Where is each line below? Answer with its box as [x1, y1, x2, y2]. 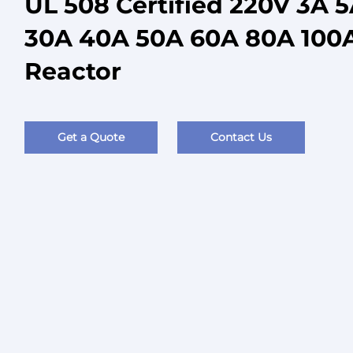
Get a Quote [58, 130, 124, 144]
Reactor [24, 57, 121, 86]
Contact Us [210, 130, 272, 144]
